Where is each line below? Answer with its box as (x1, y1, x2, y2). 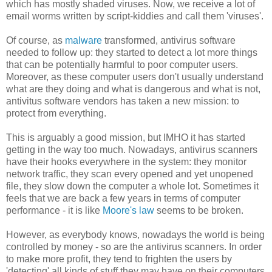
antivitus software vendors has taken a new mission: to (6, 95, 239, 106)
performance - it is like (6, 205, 103, 216)
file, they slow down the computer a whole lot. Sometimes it (6, 180, 259, 191)
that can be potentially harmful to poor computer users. (6, 59, 238, 70)
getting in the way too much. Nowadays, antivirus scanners (6, 144, 257, 155)
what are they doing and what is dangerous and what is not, (6, 83, 260, 94)
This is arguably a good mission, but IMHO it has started (6, 132, 245, 143)
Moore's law (103, 205, 154, 216)
